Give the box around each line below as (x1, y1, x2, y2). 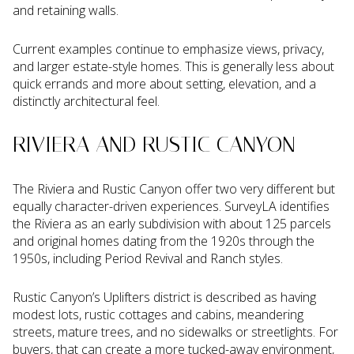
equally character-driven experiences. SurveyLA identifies (13, 198, 330, 216)
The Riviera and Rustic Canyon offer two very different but (13, 180, 335, 198)
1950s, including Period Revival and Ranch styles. (13, 250, 283, 268)
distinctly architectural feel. (13, 92, 160, 110)
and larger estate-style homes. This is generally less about (13, 57, 334, 75)
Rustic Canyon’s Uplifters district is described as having (13, 288, 316, 306)
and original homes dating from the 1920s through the (13, 232, 314, 250)
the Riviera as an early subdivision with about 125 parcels (13, 215, 331, 233)
